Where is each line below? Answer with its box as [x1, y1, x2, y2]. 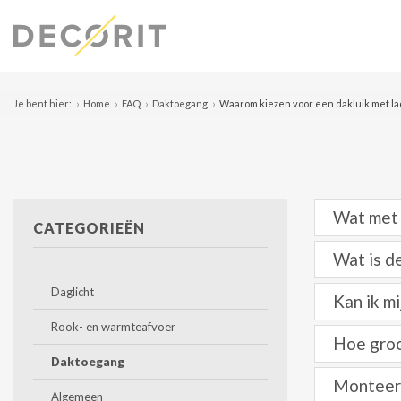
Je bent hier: [13, 98, 72, 109]
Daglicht [51, 285, 94, 299]
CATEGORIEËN [33, 219, 145, 236]
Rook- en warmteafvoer [51, 320, 175, 334]
